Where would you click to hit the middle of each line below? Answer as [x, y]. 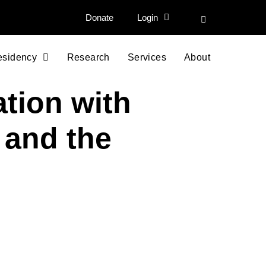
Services [147, 57]
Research [88, 57]
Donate [100, 17]
